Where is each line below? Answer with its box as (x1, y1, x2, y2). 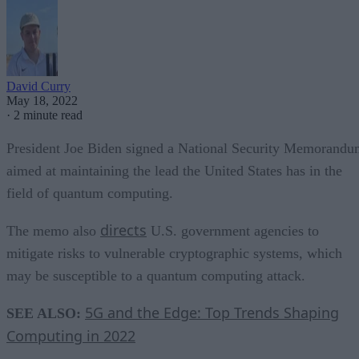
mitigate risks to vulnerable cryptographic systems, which (6, 244, 342, 261)
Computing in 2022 (6, 325, 135, 345)
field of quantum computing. (6, 184, 173, 201)
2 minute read (14, 107, 83, 122)
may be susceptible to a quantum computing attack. (6, 267, 309, 284)
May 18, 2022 (6, 93, 78, 107)
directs (100, 220, 147, 240)
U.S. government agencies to (147, 222, 319, 239)
